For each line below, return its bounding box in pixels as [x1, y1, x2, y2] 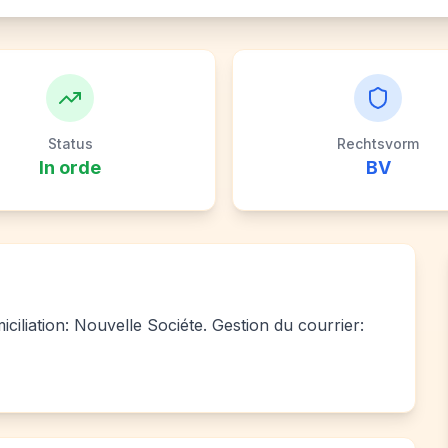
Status [47, 135, 93, 152]
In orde [39, 157, 101, 178]
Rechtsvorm [337, 135, 419, 152]
